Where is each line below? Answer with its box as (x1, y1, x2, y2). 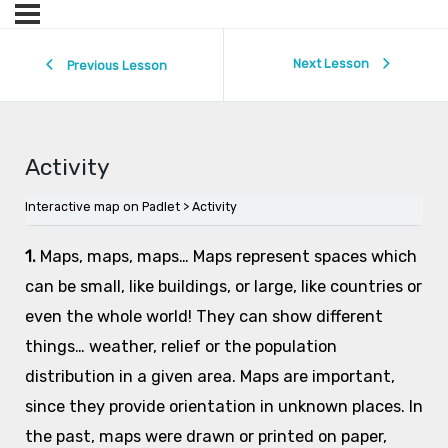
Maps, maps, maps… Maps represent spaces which (39, 247, 417, 267)
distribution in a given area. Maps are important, (24, 367, 395, 387)
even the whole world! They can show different (24, 307, 383, 327)
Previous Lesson (67, 57, 167, 73)
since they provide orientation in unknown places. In (24, 397, 423, 417)
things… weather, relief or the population (24, 337, 337, 357)
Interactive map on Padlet (24, 199, 180, 215)
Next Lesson (292, 56, 369, 72)
